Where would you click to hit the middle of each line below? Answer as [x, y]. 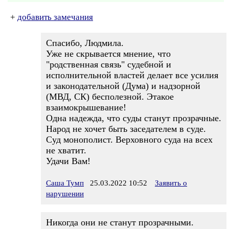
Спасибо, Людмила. [85, 43]
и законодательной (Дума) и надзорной [123, 86]
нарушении [65, 194]
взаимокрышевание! [86, 107]
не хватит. [66, 150]
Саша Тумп [65, 183]
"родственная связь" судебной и [109, 64]
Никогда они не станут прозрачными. [120, 222]
